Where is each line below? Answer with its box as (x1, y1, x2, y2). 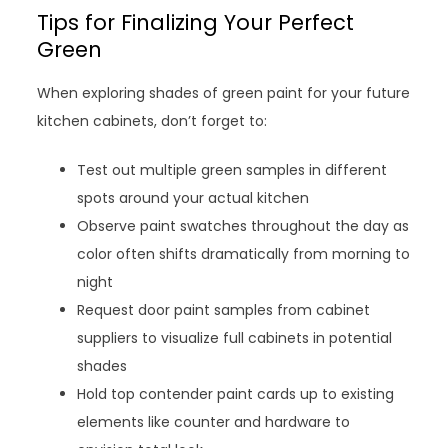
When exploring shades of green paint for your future (37, 82, 411, 103)
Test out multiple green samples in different (77, 159, 388, 180)
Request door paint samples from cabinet (77, 299, 371, 320)
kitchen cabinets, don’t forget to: (37, 110, 268, 131)
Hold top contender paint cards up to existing (77, 383, 395, 404)
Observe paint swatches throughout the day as (77, 215, 410, 236)
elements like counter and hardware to (77, 411, 351, 432)
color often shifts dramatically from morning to (77, 243, 411, 264)
